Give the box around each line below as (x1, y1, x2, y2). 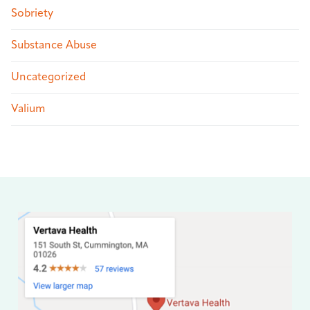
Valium (11, 104, 46, 116)
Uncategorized (11, 72, 86, 84)
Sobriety (11, 8, 53, 19)
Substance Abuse (11, 39, 97, 51)
